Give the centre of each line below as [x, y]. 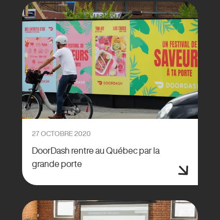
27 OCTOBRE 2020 [61, 133]
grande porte [57, 163]
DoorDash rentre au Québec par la [96, 150]
